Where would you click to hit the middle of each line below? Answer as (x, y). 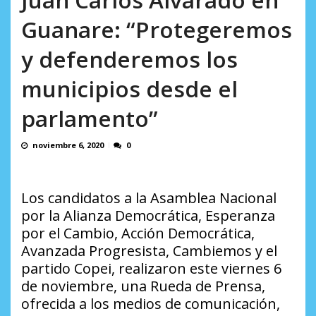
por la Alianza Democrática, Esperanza (148, 216)
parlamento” (90, 119)
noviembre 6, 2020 (68, 145)
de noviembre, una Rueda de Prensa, (143, 286)
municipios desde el (129, 89)
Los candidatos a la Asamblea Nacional (149, 198)
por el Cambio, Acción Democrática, (138, 233)
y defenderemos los (129, 59)
